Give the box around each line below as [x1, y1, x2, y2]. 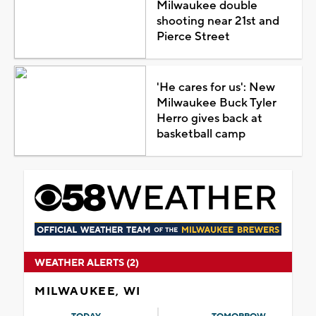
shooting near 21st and [156, 13, 279, 29]
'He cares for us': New [156, 79, 275, 95]
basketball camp [156, 126, 245, 142]
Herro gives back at [156, 110, 262, 126]
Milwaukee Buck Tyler [156, 95, 276, 111]
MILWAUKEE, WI [35, 284, 141, 298]
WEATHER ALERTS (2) [35, 256, 139, 269]
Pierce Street [156, 28, 230, 44]
